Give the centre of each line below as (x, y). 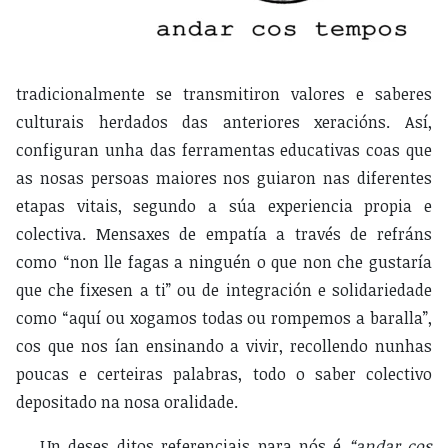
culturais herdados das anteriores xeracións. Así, (224, 121)
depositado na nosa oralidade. (127, 401)
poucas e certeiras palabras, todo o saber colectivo (224, 373)
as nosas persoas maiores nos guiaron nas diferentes (224, 177)
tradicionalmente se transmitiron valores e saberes (224, 93)
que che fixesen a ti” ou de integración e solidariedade (224, 289)
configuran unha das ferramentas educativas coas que (224, 149)
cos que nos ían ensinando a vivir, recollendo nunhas (224, 345)
